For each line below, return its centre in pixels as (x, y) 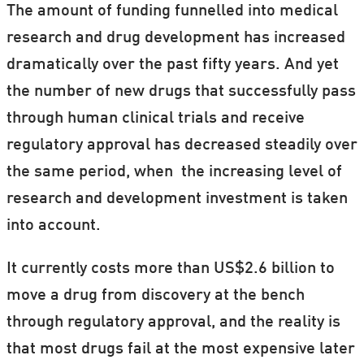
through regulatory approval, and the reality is (173, 322)
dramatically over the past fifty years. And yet (172, 65)
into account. (53, 225)
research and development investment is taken (177, 199)
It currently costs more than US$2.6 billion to (170, 269)
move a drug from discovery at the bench (155, 295)
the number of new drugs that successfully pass (181, 91)
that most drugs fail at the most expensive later (180, 349)
